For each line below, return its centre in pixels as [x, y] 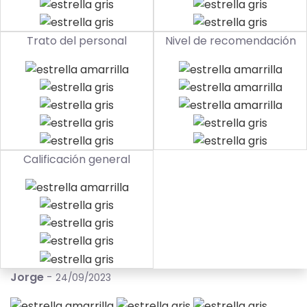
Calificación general [77, 159]
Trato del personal [77, 41]
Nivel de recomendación [230, 41]
